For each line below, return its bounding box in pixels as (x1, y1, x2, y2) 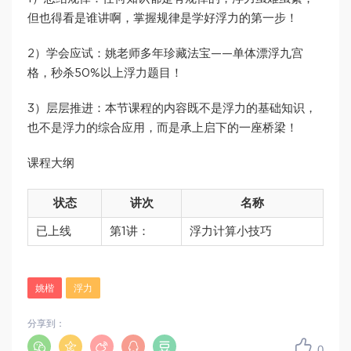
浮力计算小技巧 (190, 226, 272, 238)
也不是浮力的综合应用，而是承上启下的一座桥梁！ (27, 122, 298, 135)
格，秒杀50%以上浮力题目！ (27, 67, 183, 80)
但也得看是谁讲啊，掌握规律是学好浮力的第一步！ (27, 13, 298, 25)
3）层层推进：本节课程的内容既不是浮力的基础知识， (27, 103, 317, 115)
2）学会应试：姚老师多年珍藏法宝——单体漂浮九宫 (27, 48, 303, 60)
